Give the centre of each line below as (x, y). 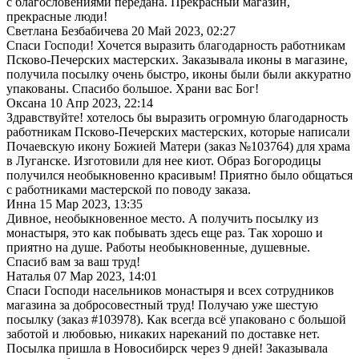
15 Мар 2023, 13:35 (91, 204)
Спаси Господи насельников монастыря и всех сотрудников (170, 290)
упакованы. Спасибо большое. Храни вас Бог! (133, 88)
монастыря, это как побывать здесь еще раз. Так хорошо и (165, 232)
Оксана (26, 103)
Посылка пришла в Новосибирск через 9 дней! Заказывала (167, 348)
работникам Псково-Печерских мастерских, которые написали (178, 131)
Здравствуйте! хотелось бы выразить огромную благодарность (177, 117)
